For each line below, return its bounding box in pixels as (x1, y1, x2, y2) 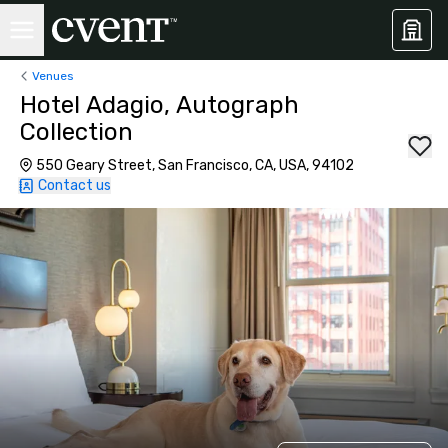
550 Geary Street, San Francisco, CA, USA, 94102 (36, 157, 354, 174)
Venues (32, 68, 74, 83)
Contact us (38, 177, 111, 194)
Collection (20, 118, 133, 146)
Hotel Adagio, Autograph (20, 91, 299, 119)
